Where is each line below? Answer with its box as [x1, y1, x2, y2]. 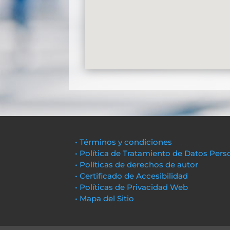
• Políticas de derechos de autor [75, 160, 199, 170]
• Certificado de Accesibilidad [75, 171, 188, 181]
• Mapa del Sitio [75, 194, 137, 204]
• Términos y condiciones [75, 137, 172, 147]
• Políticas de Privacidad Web [75, 182, 188, 193]
